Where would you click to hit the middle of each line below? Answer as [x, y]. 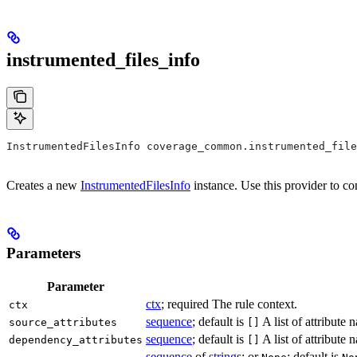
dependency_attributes [76, 339]
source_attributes [63, 322]
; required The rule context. [229, 304]
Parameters [43, 253]
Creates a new [43, 186]
